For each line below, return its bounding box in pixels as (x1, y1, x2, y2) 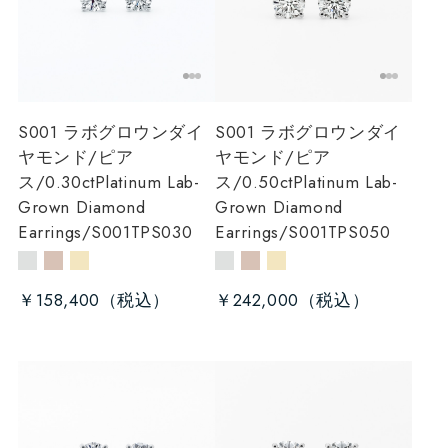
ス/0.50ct (215, 170, 293, 195)
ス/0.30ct (17, 170, 95, 195)
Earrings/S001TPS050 (215, 220, 391, 245)
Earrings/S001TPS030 (17, 220, 193, 245)
